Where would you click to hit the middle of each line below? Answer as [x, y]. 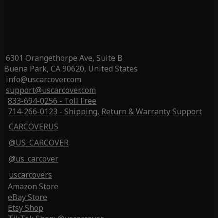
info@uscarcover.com [44, 80]
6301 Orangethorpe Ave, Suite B [64, 58]
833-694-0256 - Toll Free [52, 101]
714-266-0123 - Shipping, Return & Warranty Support [105, 112]
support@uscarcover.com [51, 90]
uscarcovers [30, 175]
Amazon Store [33, 187]
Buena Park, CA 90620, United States [71, 69]
